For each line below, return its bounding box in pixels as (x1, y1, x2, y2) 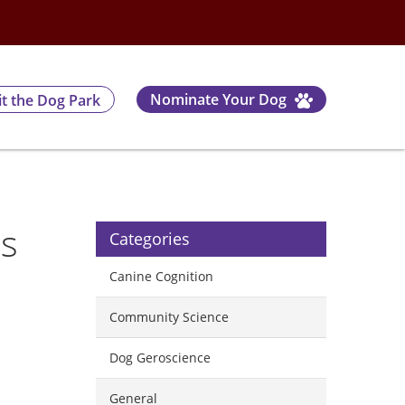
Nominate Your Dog (150, 89, 290, 109)
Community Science (109, 308, 229, 325)
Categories (109, 228, 190, 250)
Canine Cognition (109, 268, 213, 285)
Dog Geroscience (109, 349, 211, 366)
